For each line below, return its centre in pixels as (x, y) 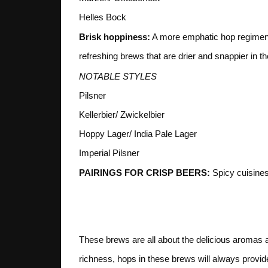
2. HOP (126, 204)
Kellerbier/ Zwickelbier (122, 114)
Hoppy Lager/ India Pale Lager (138, 133)
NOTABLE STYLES (118, 76)
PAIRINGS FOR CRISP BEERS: (144, 173)
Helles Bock (103, 17)
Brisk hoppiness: (115, 37)
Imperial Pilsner (109, 153)
